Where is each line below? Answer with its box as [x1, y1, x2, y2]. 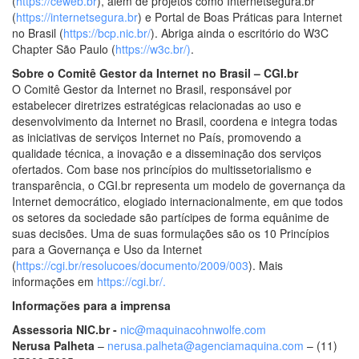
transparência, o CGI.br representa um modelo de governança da [12, 176, 345, 193]
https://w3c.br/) [115, 40, 191, 57]
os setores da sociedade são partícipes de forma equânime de [12, 208, 329, 225]
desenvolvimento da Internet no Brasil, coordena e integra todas [12, 112, 337, 129]
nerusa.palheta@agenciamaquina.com [107, 337, 304, 353]
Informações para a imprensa [12, 296, 171, 313]
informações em [12, 272, 97, 289]
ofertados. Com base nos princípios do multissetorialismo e [12, 160, 312, 177]
